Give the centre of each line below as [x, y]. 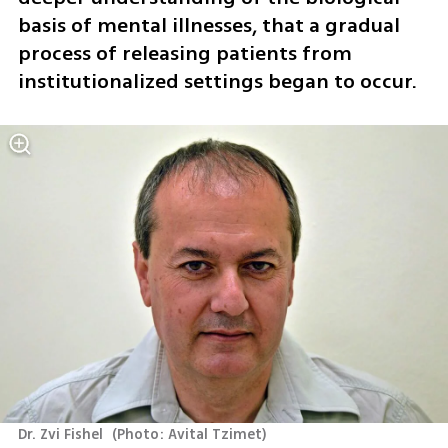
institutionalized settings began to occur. [219, 81]
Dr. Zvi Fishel [62, 434]
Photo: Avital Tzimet [190, 434]
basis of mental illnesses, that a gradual [208, 25]
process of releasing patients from [184, 53]
